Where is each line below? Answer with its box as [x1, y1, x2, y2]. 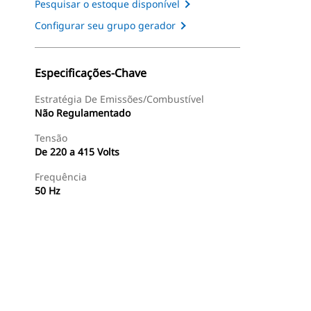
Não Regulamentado [35, 106, 131, 119]
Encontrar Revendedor [119, 292, 212, 305]
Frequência [35, 170, 87, 183]
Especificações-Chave [35, 65, 146, 81]
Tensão [35, 131, 67, 144]
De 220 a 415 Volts [35, 145, 119, 158]
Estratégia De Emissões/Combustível [35, 92, 204, 106]
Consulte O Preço [240, 292, 310, 305]
